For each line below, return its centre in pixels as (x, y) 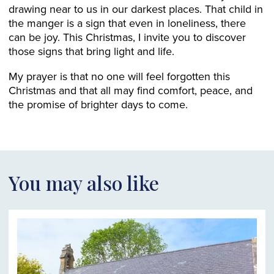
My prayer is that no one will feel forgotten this (119, 76)
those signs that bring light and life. (91, 51)
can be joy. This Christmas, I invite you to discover (127, 37)
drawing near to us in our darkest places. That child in (136, 9)
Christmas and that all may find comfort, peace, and (131, 90)
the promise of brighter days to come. (98, 104)
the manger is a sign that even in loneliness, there (127, 23)
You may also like (84, 183)
